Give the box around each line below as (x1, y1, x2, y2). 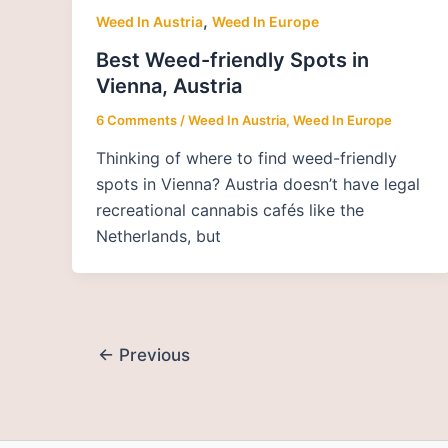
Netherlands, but (96, 225, 221, 246)
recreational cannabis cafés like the (96, 199, 364, 220)
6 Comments (96, 111, 177, 128)
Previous (113, 343, 190, 365)
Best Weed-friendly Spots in (96, 47, 369, 72)
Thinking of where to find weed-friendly (96, 147, 397, 168)
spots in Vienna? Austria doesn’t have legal (96, 173, 420, 194)
